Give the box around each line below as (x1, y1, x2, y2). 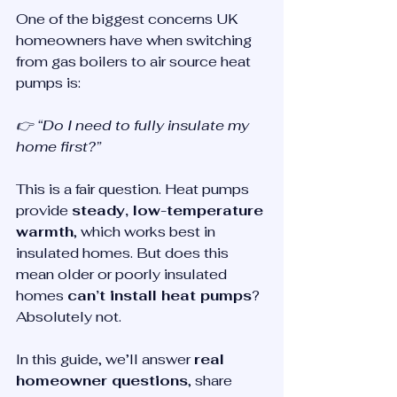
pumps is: (16, 74, 81, 92)
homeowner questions (16, 371, 188, 390)
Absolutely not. (16, 307, 121, 326)
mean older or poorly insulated (16, 265, 230, 284)
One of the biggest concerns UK (16, 10, 242, 28)
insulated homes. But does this (16, 244, 232, 262)
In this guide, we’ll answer (16, 350, 194, 369)
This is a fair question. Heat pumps (16, 180, 253, 198)
